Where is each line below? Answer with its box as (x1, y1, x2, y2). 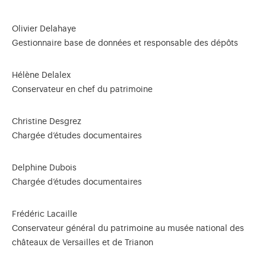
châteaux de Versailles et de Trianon (12, 239, 153, 247)
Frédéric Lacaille (12, 210, 80, 218)
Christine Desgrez (12, 118, 81, 126)
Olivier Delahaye (12, 25, 76, 33)
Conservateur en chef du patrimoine (12, 85, 153, 94)
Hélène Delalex (12, 71, 71, 80)
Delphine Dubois (12, 164, 77, 172)
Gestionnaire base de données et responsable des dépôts (12, 39, 238, 47)
